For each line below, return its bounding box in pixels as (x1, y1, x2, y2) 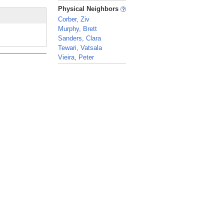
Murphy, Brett (58, 25, 97, 32)
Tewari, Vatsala (58, 44, 102, 51)
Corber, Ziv (58, 15, 89, 23)
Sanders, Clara (58, 34, 101, 42)
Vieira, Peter (58, 53, 94, 61)
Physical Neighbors (58, 5, 120, 12)
